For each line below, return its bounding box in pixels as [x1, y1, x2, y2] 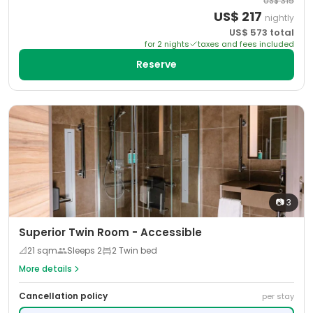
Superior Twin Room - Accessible [19, 225, 202, 240]
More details [19, 263, 72, 275]
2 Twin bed [112, 245, 157, 256]
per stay [262, 291, 294, 302]
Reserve [136, 57, 177, 71]
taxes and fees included [198, 38, 294, 50]
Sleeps [67, 245, 97, 256]
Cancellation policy [19, 290, 108, 302]
